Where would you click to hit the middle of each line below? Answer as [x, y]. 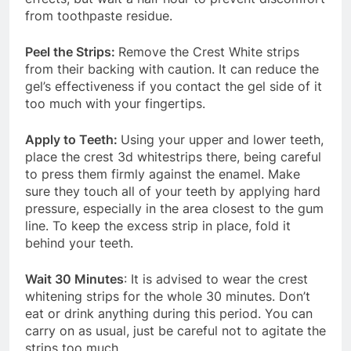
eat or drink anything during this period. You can [169, 314]
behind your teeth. [79, 243]
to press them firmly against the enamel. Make [163, 174]
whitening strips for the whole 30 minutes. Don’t [168, 297]
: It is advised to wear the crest [216, 279]
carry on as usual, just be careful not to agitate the [175, 331]
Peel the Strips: [72, 52]
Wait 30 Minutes [74, 279]
